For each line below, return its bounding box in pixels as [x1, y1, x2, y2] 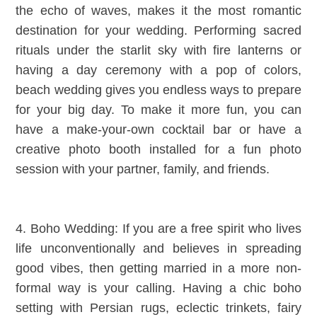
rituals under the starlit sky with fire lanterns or [16, 42, 301, 57]
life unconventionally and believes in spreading [16, 241, 301, 255]
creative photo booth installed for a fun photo [16, 142, 301, 156]
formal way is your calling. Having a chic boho [16, 280, 301, 295]
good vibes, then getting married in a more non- [16, 260, 301, 275]
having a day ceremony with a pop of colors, [16, 62, 301, 77]
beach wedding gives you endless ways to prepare [16, 82, 301, 97]
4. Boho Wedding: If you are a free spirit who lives [16, 221, 301, 236]
